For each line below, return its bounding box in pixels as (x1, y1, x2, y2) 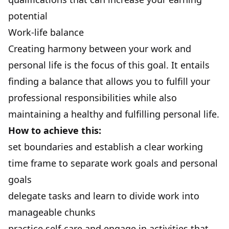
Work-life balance (8, 26, 84, 38)
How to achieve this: (8, 124, 101, 136)
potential (8, 9, 48, 22)
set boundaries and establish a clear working (8, 140, 203, 153)
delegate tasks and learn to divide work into (8, 189, 199, 202)
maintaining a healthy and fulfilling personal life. (8, 107, 219, 120)
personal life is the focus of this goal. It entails (8, 58, 210, 71)
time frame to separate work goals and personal (8, 156, 218, 169)
